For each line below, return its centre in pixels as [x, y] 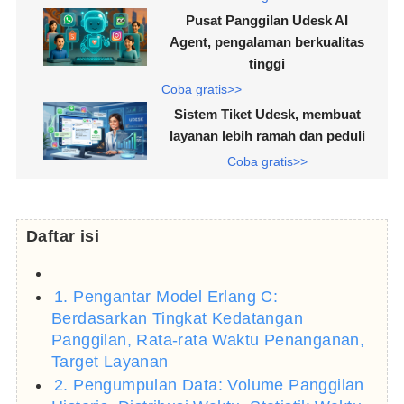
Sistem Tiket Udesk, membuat [267, 115]
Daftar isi [62, 237]
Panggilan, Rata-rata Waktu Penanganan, [208, 340]
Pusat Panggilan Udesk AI [267, 21]
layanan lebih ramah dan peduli [267, 136]
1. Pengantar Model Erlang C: [166, 297]
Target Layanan [110, 362]
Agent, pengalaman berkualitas [267, 42]
